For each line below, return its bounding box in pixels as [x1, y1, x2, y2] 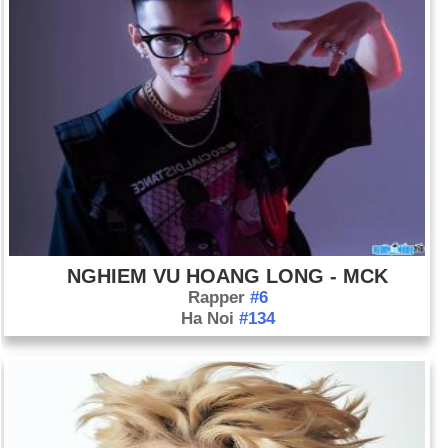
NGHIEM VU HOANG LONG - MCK [67, 265, 389, 287]
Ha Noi [180, 309, 239, 328]
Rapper [187, 288, 250, 307]
